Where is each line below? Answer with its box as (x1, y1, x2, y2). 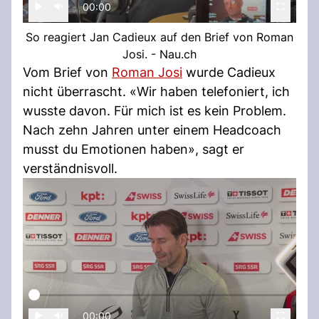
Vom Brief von (23, 64, 112, 80)
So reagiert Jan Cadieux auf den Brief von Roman (26, 29, 293, 44)
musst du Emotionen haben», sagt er (23, 141, 244, 157)
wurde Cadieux (182, 64, 276, 80)
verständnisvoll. (23, 160, 117, 176)
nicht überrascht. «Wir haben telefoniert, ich (23, 83, 290, 99)
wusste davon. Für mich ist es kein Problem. (23, 103, 286, 118)
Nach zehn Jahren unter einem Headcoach (23, 122, 281, 137)
